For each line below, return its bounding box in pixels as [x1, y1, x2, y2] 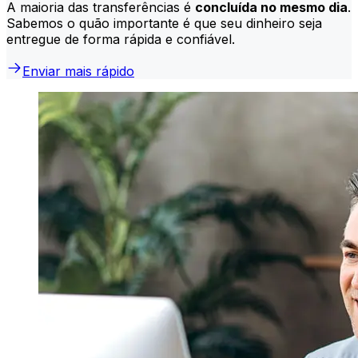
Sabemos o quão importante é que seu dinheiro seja [6, 14, 322, 31]
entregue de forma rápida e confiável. [6, 30, 235, 47]
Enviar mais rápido [22, 62, 134, 79]
